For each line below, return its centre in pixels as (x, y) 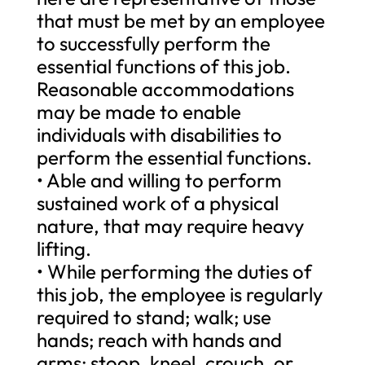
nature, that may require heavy (170, 225)
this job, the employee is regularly (179, 294)
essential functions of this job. (163, 66)
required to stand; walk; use (154, 317)
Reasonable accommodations (165, 88)
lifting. (64, 248)
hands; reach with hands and (159, 339)
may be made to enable (139, 111)
